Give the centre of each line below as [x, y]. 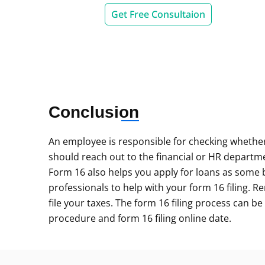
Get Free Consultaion [158, 14]
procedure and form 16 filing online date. [140, 218]
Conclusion [94, 112]
